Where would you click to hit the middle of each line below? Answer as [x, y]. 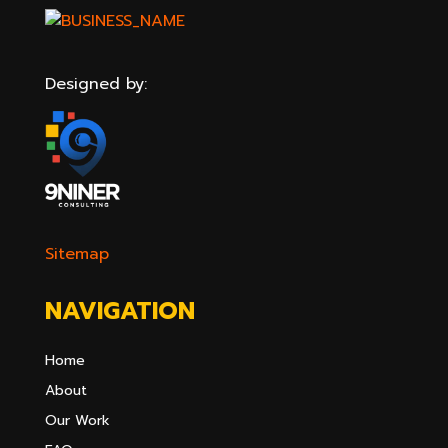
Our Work [77, 421]
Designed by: [95, 84]
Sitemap [76, 254]
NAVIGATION [119, 311]
